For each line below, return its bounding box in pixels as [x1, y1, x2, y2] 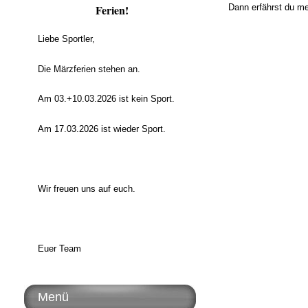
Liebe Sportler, [38, 34, 95, 45]
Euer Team [38, 243, 81, 254]
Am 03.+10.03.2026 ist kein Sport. [38, 93, 175, 104]
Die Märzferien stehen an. [38, 63, 140, 74]
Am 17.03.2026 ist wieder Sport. [38, 123, 166, 134]
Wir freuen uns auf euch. [38, 183, 135, 194]
